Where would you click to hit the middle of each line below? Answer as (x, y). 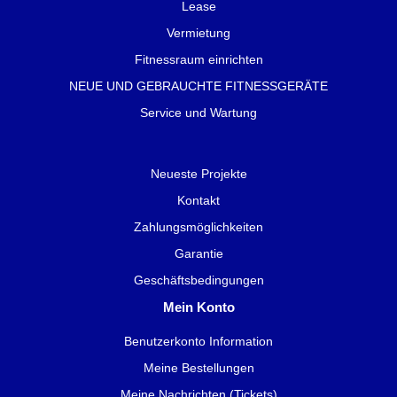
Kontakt (198, 200)
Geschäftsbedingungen (198, 280)
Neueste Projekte (198, 173)
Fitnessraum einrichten (198, 60)
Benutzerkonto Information (198, 341)
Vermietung (198, 33)
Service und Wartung (198, 113)
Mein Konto (198, 307)
